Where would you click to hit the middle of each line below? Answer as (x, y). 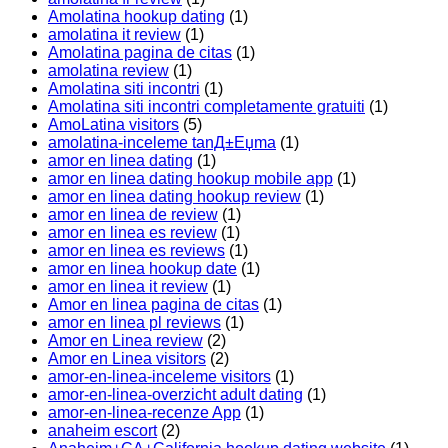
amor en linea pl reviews (134, 323)
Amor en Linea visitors (127, 359)
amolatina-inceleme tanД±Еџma (162, 143)
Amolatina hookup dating (136, 17)
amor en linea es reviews (136, 251)
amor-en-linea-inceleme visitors (159, 377)
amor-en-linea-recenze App (144, 413)
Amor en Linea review (125, 341)
